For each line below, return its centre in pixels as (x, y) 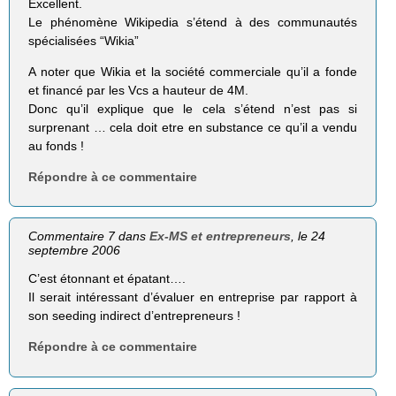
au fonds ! (57, 146)
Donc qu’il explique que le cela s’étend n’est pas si (193, 109)
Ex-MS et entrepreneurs (221, 236)
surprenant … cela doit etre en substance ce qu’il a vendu (193, 128)
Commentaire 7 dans (89, 236)
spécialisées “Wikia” (84, 41)
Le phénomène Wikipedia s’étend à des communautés (193, 23)
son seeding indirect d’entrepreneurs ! (135, 316)
